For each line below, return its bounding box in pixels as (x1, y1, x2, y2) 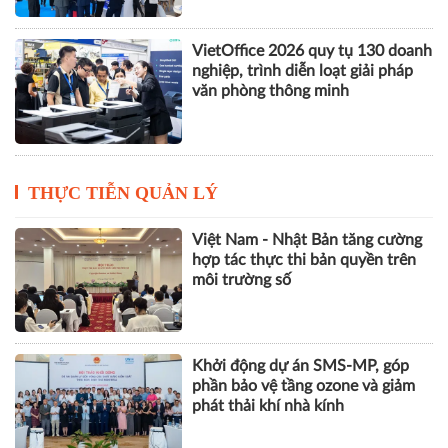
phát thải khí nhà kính (192, 398, 345, 415)
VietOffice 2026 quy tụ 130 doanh (192, 43, 433, 60)
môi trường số (192, 271, 292, 288)
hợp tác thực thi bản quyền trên (192, 251, 417, 268)
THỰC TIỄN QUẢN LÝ (28, 182, 218, 203)
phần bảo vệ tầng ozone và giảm (192, 378, 416, 395)
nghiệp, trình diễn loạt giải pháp (192, 63, 414, 80)
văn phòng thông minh (192, 83, 350, 100)
